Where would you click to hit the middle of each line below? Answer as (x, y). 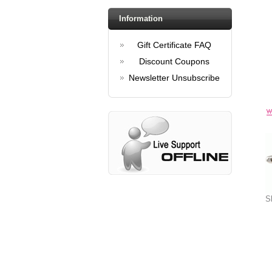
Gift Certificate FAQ (174, 45)
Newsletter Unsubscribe (174, 78)
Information (141, 19)
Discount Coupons (174, 61)
